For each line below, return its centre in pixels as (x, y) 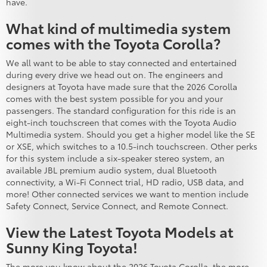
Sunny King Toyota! (72, 247)
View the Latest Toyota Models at (120, 232)
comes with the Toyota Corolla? (113, 43)
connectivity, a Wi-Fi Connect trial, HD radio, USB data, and (125, 182)
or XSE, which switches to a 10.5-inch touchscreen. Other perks (132, 146)
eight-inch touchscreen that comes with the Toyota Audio (121, 122)
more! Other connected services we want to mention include (127, 194)
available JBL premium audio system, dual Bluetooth (111, 170)
